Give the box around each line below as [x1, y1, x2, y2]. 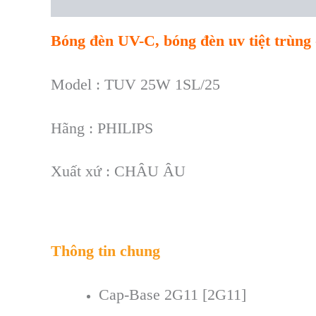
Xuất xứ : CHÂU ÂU [51, 162, 186, 181]
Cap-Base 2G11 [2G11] [99, 285, 246, 303]
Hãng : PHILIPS [51, 119, 153, 137]
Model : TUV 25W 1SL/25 [51, 75, 220, 94]
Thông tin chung [51, 242, 160, 260]
